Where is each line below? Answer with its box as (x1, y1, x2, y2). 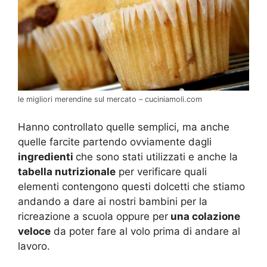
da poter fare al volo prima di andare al (51, 225, 240, 238)
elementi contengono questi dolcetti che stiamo (18, 181, 245, 193)
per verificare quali (116, 166, 207, 178)
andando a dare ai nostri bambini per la (18, 195, 207, 208)
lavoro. (18, 240, 50, 253)
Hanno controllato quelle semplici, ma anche (18, 121, 229, 133)
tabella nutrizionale (18, 166, 116, 178)
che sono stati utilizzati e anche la (76, 151, 238, 163)
